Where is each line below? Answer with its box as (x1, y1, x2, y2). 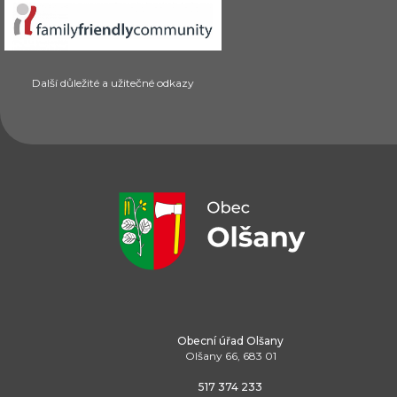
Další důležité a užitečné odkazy (31, 76, 194, 90)
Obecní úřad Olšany (177, 333, 284, 347)
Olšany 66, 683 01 (184, 348, 276, 362)
